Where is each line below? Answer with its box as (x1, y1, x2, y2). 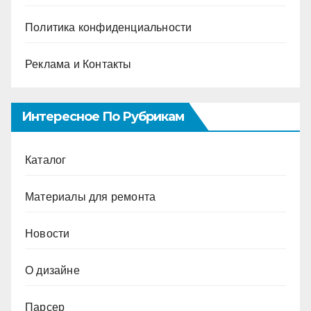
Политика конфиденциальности (25, 21, 192, 33)
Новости (25, 228, 70, 240)
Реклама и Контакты (25, 58, 132, 70)
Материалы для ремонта (25, 191, 156, 203)
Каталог (25, 154, 67, 167)
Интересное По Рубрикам (22, 109, 185, 125)
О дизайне (25, 264, 80, 277)
